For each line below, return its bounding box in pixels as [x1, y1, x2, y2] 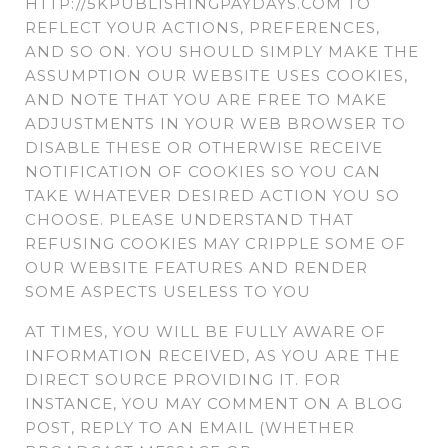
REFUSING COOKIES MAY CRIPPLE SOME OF [25, 234, 406, 254]
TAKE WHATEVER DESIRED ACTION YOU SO [25, 186, 400, 206]
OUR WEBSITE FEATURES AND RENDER [25, 258, 368, 278]
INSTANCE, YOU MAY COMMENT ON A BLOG [25, 394, 403, 414]
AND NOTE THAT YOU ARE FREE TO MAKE [25, 90, 387, 110]
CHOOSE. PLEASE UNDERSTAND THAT [25, 210, 354, 230]
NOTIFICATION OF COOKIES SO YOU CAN [25, 162, 381, 182]
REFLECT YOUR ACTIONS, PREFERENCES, [25, 18, 380, 38]
